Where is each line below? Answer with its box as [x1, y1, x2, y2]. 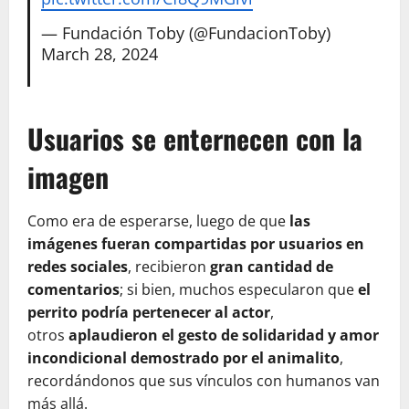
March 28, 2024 [40, 43, 158, 66]
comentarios [27, 279, 120, 299]
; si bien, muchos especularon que [120, 279, 358, 299]
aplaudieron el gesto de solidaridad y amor [68, 325, 379, 345]
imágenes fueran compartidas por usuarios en [27, 234, 364, 254]
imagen [27, 156, 109, 197]
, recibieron [128, 257, 210, 277]
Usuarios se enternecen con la [27, 118, 362, 159]
